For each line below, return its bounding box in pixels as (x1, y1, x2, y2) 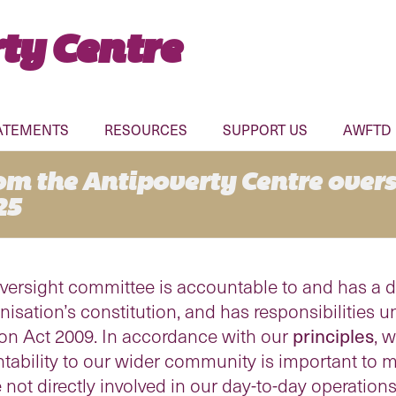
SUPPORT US (223, 120, 308, 139)
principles (293, 323, 374, 348)
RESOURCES (104, 120, 187, 139)
